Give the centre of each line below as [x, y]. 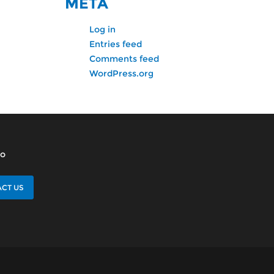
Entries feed [116, 44]
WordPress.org [121, 73]
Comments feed [124, 59]
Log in [102, 29]
